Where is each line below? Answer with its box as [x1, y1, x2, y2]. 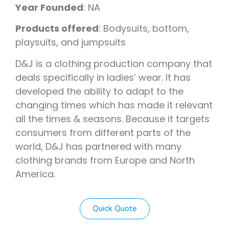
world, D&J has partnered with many [15, 140, 181, 153]
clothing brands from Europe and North [15, 153, 195, 167]
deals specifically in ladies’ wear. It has [15, 71, 191, 84]
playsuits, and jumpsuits [15, 36, 126, 49]
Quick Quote [92, 203, 137, 213]
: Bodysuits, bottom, [99, 22, 189, 35]
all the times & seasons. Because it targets [15, 112, 210, 125]
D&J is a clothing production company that [15, 57, 212, 70]
